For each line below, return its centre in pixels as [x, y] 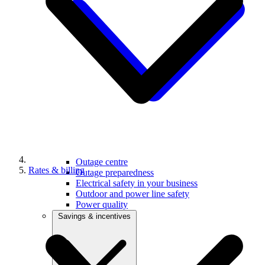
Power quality [102, 204]
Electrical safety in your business [137, 183]
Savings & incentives [94, 216]
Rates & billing [56, 170]
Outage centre [102, 161]
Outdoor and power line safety [132, 193]
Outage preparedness [115, 172]
